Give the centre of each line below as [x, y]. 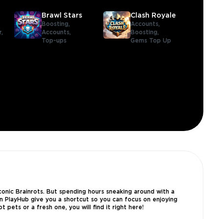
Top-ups [54, 41]
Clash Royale [153, 16]
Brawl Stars [62, 16]
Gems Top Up [151, 41]
